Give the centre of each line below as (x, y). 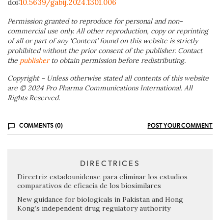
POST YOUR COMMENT (180, 125)
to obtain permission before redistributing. (118, 60)
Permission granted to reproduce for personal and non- (95, 21)
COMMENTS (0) (41, 125)
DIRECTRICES (110, 163)
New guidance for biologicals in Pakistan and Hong (100, 199)
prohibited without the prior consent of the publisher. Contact (105, 50)
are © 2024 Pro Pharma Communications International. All (100, 88)
